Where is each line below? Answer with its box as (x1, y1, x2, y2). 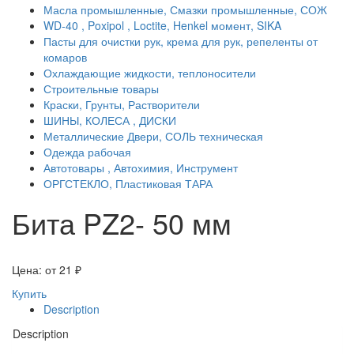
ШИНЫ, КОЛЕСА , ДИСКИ (43, 112, 176, 129)
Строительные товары (43, 81, 159, 97)
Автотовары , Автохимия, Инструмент (43, 160, 238, 176)
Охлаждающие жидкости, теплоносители (43, 65, 256, 81)
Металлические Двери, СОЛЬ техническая (43, 128, 263, 145)
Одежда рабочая (43, 144, 131, 160)
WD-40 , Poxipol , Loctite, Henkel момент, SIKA (43, 17, 281, 34)
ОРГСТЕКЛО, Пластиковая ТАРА (43, 175, 213, 192)
